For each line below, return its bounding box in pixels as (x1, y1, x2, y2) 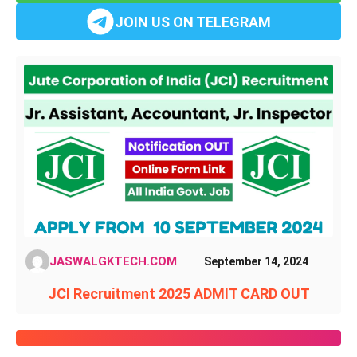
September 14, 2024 (203, 254, 308, 268)
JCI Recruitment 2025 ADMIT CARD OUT (47, 285, 310, 303)
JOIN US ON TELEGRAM (115, 13, 271, 30)
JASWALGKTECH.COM (49, 254, 177, 269)
